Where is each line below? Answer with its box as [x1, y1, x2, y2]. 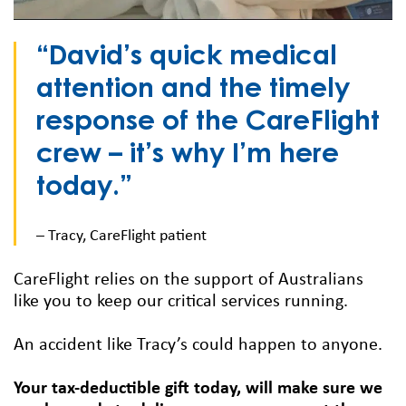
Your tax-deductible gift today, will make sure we [14, 380, 382, 399]
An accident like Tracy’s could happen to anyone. [14, 336, 382, 355]
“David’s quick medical [36, 44, 337, 72]
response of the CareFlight [36, 110, 380, 138]
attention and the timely [36, 77, 350, 105]
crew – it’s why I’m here [36, 142, 339, 170]
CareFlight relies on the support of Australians [14, 271, 363, 290]
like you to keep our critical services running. [14, 293, 348, 312]
